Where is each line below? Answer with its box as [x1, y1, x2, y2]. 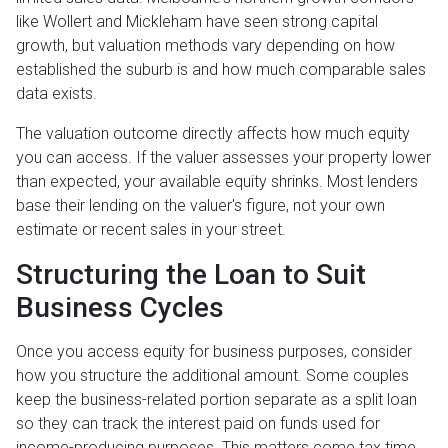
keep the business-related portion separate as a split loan [16, 390, 417, 410]
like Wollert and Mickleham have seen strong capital [16, 12, 378, 32]
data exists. [16, 84, 97, 104]
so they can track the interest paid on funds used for [16, 414, 380, 434]
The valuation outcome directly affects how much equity [16, 124, 410, 144]
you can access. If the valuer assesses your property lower [16, 148, 431, 168]
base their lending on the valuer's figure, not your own [16, 196, 385, 216]
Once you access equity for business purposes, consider [16, 342, 412, 362]
